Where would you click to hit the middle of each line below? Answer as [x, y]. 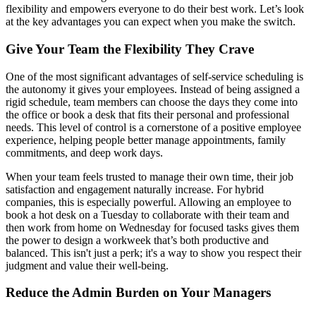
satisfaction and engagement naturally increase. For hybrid [135, 189]
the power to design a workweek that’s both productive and [137, 240]
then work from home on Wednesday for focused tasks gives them [152, 227]
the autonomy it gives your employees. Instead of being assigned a [153, 89]
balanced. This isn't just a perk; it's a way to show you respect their [153, 253]
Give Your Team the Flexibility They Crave [130, 49]
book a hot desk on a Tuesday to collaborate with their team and [147, 214]
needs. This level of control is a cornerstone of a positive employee [153, 127]
